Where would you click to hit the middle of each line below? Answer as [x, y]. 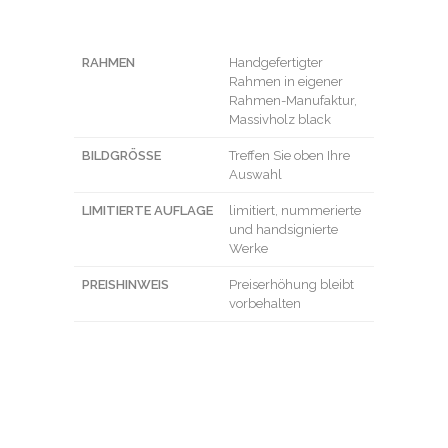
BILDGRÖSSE [118, 155]
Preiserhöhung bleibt [291, 284]
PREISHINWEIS [125, 284]
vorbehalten [265, 303]
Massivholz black [280, 119]
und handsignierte [283, 229]
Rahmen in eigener [286, 81]
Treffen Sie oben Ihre [289, 155]
